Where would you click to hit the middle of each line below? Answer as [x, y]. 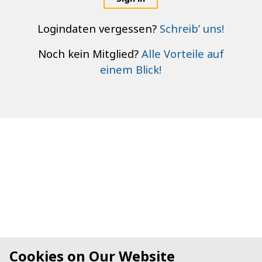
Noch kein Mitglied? [89, 54]
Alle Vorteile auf [182, 54]
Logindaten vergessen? [99, 29]
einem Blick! [131, 70]
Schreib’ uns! [192, 29]
